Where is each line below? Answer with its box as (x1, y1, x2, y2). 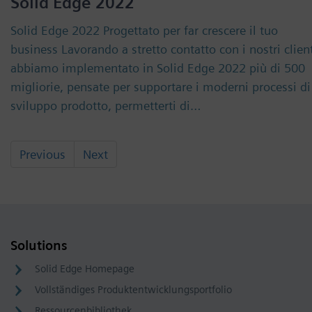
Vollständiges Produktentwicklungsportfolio (35, 283, 232, 296)
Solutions (10, 237, 68, 253)
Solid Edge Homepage (35, 263, 134, 275)
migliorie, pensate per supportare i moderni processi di (10, 79, 311, 94)
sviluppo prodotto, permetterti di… (10, 98, 201, 113)
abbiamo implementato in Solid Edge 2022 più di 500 (10, 61, 305, 75)
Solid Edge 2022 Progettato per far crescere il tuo (10, 23, 278, 38)
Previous (19, 147, 65, 162)
